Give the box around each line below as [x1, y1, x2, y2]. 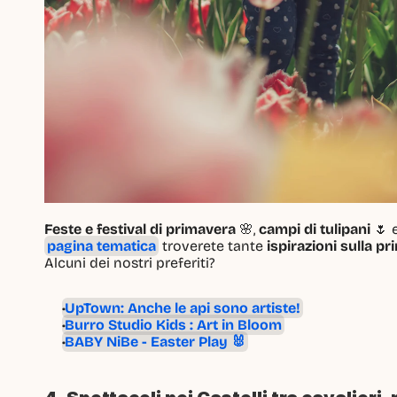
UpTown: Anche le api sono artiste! [65, 299, 301, 316]
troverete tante [159, 237, 268, 254]
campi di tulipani [259, 220, 370, 237]
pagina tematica [47, 237, 157, 254]
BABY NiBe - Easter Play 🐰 [65, 332, 246, 350]
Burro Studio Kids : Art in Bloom [65, 315, 283, 333]
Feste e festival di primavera [44, 220, 236, 237]
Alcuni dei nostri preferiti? [44, 253, 215, 271]
